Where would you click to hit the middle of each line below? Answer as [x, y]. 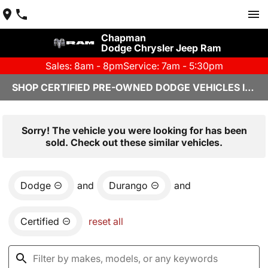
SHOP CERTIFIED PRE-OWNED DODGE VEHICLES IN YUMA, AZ [249, 87]
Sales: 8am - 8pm [84, 66]
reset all [106, 221]
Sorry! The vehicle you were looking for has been [134, 130]
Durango [128, 185]
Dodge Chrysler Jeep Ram [161, 48]
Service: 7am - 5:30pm [173, 66]
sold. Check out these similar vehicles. [134, 142]
